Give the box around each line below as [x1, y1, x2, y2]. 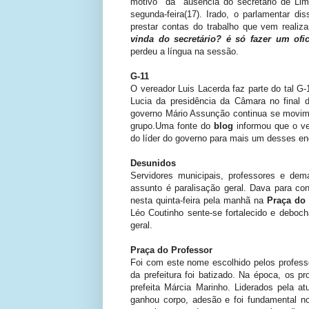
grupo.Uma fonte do [130, 120, 210, 131]
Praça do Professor [130, 244, 212, 255]
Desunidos [130, 157, 179, 168]
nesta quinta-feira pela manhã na [130, 195, 267, 206]
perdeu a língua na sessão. [130, 46, 241, 57]
